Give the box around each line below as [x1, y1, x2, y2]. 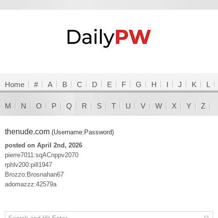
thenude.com [5, 127, 52, 136]
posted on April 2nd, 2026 [5, 142, 82, 149]
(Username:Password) [52, 128, 114, 136]
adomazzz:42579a [5, 181, 56, 188]
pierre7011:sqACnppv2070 [5, 151, 78, 159]
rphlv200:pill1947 [5, 161, 52, 168]
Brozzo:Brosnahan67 [5, 171, 64, 178]
